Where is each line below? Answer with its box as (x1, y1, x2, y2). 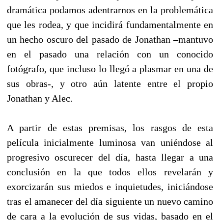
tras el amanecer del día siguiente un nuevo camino (7, 195, 213, 207)
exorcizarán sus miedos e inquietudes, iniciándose (7, 181, 213, 192)
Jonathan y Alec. (7, 92, 73, 104)
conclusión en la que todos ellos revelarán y (7, 166, 213, 177)
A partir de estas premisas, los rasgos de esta (7, 122, 213, 133)
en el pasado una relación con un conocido (7, 48, 213, 59)
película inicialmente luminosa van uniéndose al (7, 137, 213, 148)
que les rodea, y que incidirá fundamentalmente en (7, 19, 213, 30)
